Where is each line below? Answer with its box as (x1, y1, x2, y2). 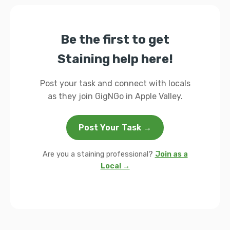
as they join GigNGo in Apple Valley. (47, 91, 183, 101)
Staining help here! (57, 52, 173, 66)
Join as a (155, 150, 188, 159)
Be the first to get (61, 32, 169, 47)
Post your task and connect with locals (40, 79, 190, 88)
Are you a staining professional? (42, 150, 155, 159)
